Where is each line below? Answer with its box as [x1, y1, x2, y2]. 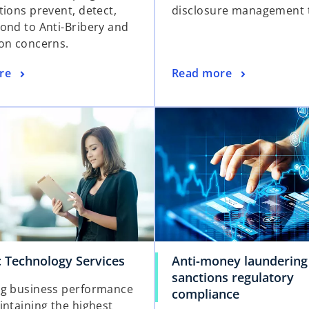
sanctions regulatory [172, 269, 294, 286]
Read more [172, 66, 232, 81]
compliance [172, 286, 239, 303]
